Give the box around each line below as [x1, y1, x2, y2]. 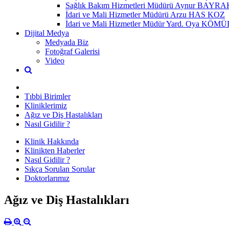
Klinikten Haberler [25, 146, 85, 155]
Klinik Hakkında [25, 136, 79, 146]
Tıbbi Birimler [25, 91, 71, 101]
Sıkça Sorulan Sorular [25, 164, 95, 173]
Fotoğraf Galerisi [45, 47, 100, 56]
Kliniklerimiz [25, 101, 67, 110]
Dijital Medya [25, 28, 69, 37]
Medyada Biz [45, 37, 88, 47]
